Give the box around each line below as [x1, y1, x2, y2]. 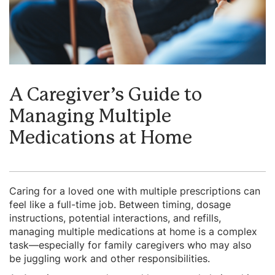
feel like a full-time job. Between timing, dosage [9, 198, 231, 211]
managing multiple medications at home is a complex [9, 225, 257, 238]
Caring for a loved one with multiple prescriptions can [9, 184, 260, 197]
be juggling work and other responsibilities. [9, 252, 210, 265]
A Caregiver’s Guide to [9, 85, 202, 104]
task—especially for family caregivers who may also [9, 238, 252, 251]
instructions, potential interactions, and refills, [9, 211, 221, 224]
